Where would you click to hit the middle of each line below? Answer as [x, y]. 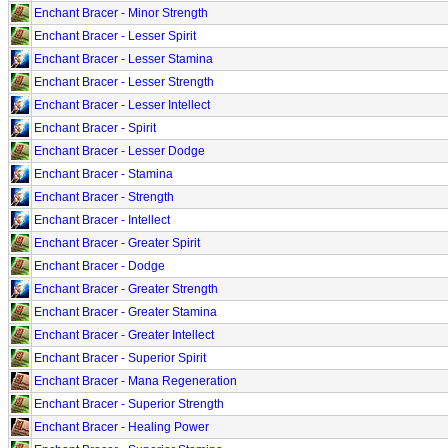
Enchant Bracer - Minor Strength [121, 12]
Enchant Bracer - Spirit [95, 127]
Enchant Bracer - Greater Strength [126, 288]
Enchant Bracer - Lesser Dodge [119, 150]
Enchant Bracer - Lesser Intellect [122, 104]
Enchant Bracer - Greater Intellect [124, 334]
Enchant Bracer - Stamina [103, 173]
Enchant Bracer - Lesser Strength [124, 81]
